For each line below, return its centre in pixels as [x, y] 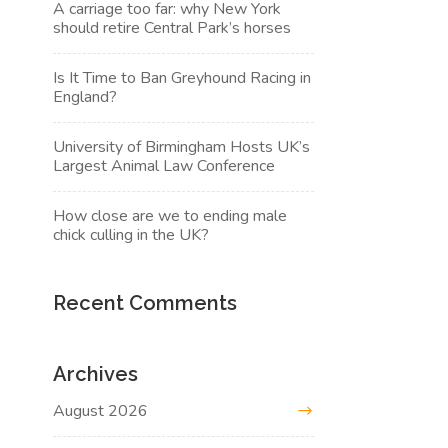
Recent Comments [145, 302]
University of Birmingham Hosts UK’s [182, 146]
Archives [96, 373]
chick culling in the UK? [131, 234]
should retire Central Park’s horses [172, 27]
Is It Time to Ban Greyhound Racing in [182, 77]
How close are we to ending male [170, 215]
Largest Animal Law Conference [164, 165]
